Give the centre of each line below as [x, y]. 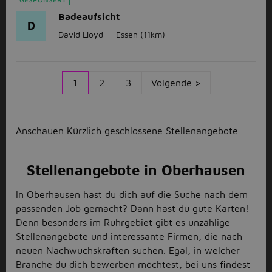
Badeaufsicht [89, 16]
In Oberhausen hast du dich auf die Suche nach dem [132, 194]
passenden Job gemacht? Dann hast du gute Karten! [132, 208]
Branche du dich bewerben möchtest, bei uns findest [133, 264]
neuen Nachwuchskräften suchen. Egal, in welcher [128, 250]
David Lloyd [81, 34]
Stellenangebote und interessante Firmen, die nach [129, 236]
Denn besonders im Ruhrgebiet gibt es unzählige [123, 222]
